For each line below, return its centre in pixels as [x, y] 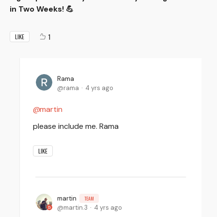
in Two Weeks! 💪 [42, 9]
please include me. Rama [76, 126]
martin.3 [76, 207]
